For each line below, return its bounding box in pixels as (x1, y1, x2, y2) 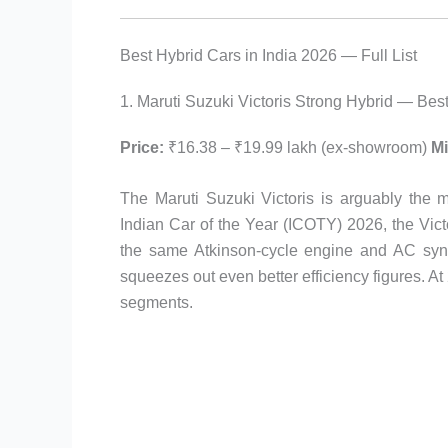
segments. (120, 294, 193, 312)
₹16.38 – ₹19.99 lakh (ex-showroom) (164, 138, 431, 156)
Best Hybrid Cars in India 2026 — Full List (120, 46, 417, 64)
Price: (120, 138, 164, 156)
